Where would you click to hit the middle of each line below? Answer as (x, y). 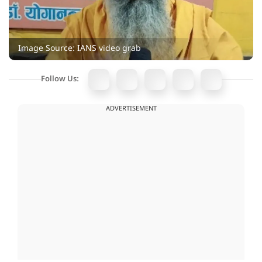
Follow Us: (60, 80)
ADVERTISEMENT (131, 109)
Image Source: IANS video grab (80, 49)
